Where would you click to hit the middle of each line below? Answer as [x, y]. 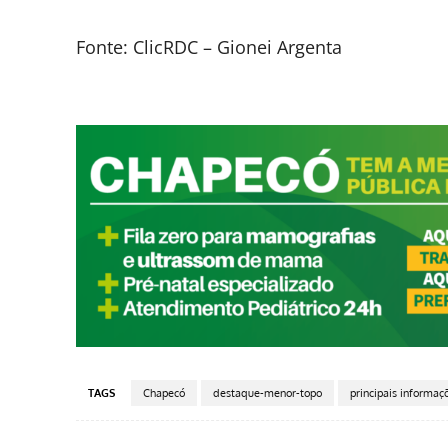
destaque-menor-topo [267, 393]
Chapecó [164, 393]
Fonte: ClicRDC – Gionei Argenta [209, 47]
